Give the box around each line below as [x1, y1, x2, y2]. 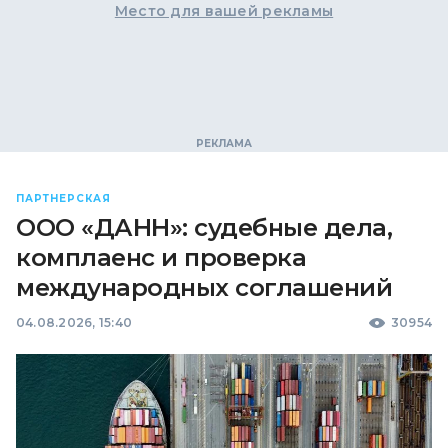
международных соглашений [16, 273, 393, 302]
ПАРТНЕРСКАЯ [16, 192, 111, 205]
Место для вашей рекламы [114, 2, 334, 20]
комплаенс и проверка [16, 243, 307, 272]
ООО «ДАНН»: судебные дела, [16, 213, 393, 242]
